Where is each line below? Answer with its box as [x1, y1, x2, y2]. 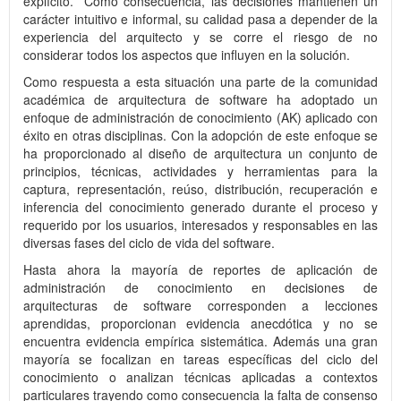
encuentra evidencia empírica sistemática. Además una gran [23, 332, 378, 351]
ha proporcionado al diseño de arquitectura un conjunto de [23, 144, 378, 163]
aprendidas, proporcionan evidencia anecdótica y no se [23, 314, 378, 333]
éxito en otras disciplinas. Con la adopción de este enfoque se [23, 126, 378, 145]
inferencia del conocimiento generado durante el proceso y [23, 198, 378, 217]
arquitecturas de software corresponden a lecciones [23, 296, 378, 315]
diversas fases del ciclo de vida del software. [23, 234, 275, 252]
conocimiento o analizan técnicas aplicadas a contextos [23, 368, 378, 387]
